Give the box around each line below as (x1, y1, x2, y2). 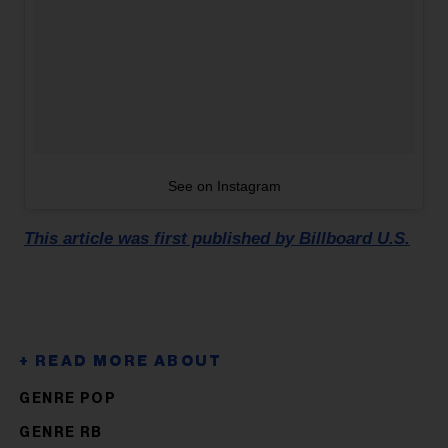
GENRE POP (19, 391, 117, 406)
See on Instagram (167, 177, 281, 194)
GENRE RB (19, 425, 103, 440)
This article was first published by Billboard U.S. (24, 228, 410, 248)
